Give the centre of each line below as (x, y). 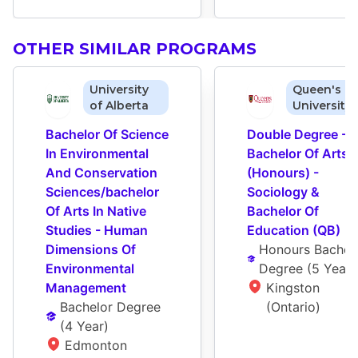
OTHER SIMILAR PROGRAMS (135, 48)
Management (86, 287)
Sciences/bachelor (102, 191)
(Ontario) (293, 306)
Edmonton (96, 345)
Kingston (293, 287)
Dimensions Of (91, 249)
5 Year (331, 268)
